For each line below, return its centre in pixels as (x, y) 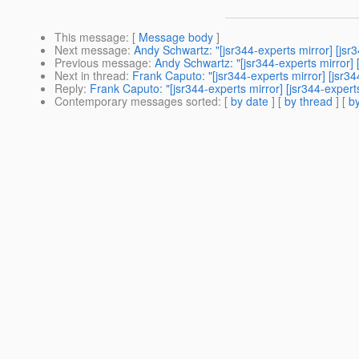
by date (250, 101)
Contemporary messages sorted (136, 101)
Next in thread (90, 76)
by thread (309, 101)
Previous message (101, 63)
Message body (176, 37)
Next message (91, 50)
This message (90, 37)
